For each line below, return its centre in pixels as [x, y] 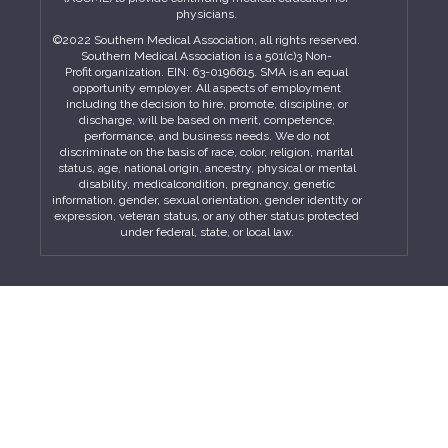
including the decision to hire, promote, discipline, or [206, 104]
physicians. [207, 14]
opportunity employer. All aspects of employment [206, 88]
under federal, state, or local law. [206, 232]
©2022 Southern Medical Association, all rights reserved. [207, 40]
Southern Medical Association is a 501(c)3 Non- [207, 56]
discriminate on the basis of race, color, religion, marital [207, 152]
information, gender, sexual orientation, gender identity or [206, 200]
